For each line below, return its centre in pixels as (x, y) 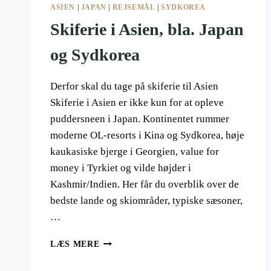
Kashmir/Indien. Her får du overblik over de (145, 184)
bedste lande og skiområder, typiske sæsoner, (146, 201)
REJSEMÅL (134, 8)
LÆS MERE (75, 244)
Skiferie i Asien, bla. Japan (147, 30)
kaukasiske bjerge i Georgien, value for (135, 152)
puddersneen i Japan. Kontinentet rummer (140, 119)
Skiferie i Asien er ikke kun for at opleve (137, 103)
